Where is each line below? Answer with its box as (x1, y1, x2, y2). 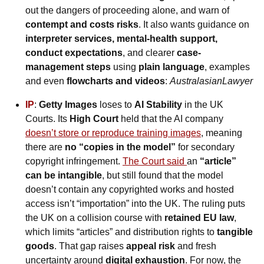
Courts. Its (25, 114, 67, 124)
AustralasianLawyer (170, 76, 253, 87)
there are (25, 142, 65, 153)
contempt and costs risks (25, 19, 138, 30)
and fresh (175, 241, 216, 252)
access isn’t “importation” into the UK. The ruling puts (25, 199, 245, 209)
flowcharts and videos (67, 76, 165, 87)
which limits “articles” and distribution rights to (25, 227, 217, 237)
